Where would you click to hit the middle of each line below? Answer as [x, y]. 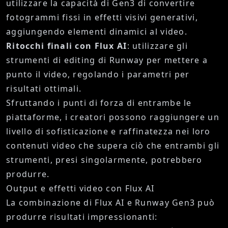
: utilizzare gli [158, 46]
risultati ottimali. [44, 89]
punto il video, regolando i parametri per [98, 75]
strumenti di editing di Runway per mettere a [107, 60]
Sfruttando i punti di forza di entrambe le [99, 103]
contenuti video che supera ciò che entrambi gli [113, 146]
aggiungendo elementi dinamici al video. [97, 32]
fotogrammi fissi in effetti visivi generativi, [102, 18]
